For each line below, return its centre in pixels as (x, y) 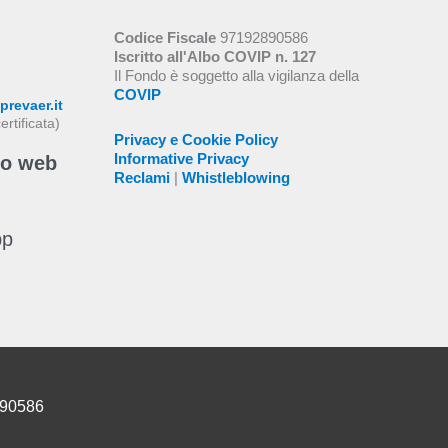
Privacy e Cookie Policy (195, 139)
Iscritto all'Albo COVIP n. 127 (214, 57)
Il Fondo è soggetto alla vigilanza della (236, 76)
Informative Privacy (181, 158)
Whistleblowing (235, 177)
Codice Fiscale (164, 38)
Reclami (141, 177)
